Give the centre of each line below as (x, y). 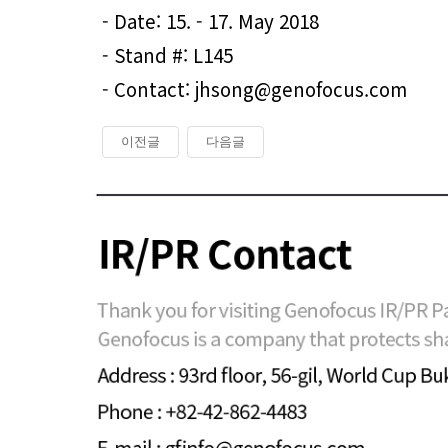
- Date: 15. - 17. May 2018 (210, 20)
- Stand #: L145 (167, 54)
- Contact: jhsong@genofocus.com (254, 88)
